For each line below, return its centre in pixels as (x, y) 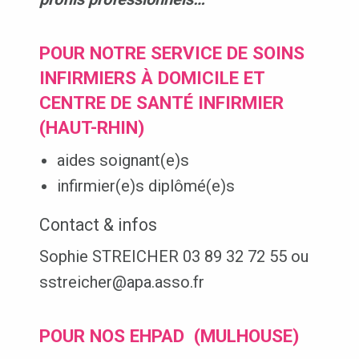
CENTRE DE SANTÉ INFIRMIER (161, 103)
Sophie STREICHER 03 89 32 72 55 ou (173, 256)
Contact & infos (98, 224)
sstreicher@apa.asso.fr (121, 282)
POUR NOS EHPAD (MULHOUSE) (169, 335)
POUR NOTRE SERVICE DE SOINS (171, 53)
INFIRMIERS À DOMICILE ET (151, 78)
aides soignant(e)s (123, 160)
